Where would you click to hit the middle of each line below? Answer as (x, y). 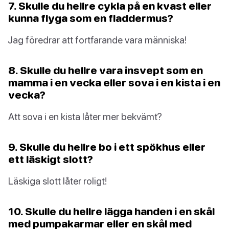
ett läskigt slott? (51, 159)
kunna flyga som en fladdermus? (91, 18)
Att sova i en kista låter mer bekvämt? (85, 116)
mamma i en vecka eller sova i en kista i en (114, 82)
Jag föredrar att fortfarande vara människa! (97, 39)
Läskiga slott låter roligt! (58, 180)
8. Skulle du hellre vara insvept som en (106, 70)
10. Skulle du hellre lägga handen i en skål (111, 211)
